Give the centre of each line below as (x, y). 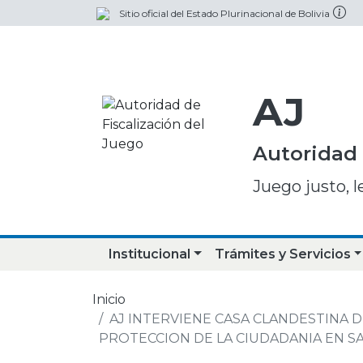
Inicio (109, 299)
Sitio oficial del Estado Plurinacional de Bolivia (224, 13)
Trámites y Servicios (282, 254)
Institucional (149, 254)
